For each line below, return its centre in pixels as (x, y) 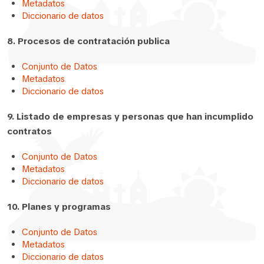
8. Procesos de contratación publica (88, 41)
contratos (29, 131)
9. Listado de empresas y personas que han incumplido (130, 116)
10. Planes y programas (59, 207)
